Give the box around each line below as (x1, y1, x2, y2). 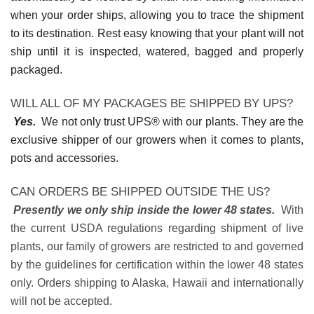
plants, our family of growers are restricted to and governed (11, 240, 303, 252)
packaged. (11, 64, 62, 76)
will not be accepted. (11, 294, 112, 307)
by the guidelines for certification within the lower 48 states (11, 258, 303, 271)
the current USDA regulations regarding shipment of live (11, 221, 303, 234)
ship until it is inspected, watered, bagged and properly (11, 46, 303, 58)
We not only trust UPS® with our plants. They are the (36, 116, 304, 128)
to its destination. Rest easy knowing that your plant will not (11, 27, 303, 40)
